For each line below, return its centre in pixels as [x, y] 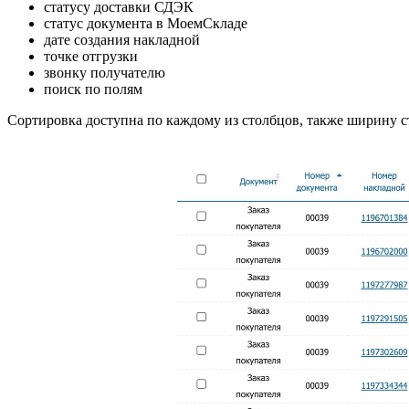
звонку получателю [105, 73]
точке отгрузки [91, 57]
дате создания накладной [122, 40]
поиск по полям [93, 89]
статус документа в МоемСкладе [146, 24]
